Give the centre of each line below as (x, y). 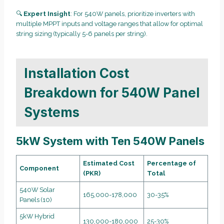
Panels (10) (36, 200)
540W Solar (37, 190)
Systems (52, 112)
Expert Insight (47, 14)
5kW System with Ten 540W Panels (110, 141)
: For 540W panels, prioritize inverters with (133, 14)
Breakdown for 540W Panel (112, 92)
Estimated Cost (109, 163)
